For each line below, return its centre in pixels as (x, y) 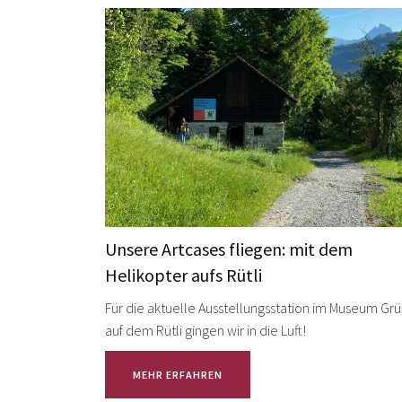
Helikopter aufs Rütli (184, 275)
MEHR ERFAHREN (178, 375)
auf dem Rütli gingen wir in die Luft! (205, 331)
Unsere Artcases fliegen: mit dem (229, 249)
